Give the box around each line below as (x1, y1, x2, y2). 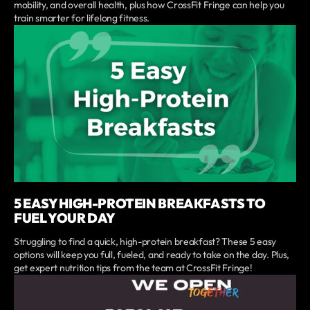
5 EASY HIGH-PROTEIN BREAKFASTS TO (14, 195, 266, 212)
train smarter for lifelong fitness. (14, 11, 150, 24)
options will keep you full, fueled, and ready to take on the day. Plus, (14, 248, 290, 262)
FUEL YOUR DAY (14, 210, 116, 227)
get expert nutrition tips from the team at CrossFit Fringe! (14, 262, 253, 275)
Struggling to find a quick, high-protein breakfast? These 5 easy (14, 235, 277, 248)
